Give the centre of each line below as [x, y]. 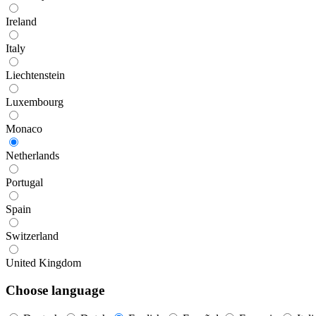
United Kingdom [43, 262]
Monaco [24, 128]
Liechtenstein [35, 75]
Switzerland [32, 236]
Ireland [21, 21]
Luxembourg [35, 102]
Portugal [24, 182]
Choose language [55, 290]
